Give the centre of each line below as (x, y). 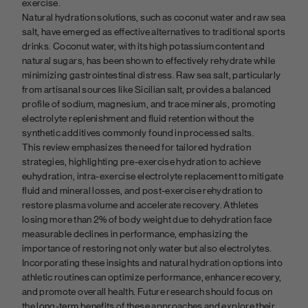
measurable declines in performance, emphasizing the (135, 234)
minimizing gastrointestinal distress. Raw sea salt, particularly (152, 75)
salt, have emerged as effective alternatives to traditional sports (154, 32)
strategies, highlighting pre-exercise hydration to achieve (142, 162)
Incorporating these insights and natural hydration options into (153, 263)
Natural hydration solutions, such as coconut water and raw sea (154, 18)
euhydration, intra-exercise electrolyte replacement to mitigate (153, 176)
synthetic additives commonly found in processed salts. (138, 133)
